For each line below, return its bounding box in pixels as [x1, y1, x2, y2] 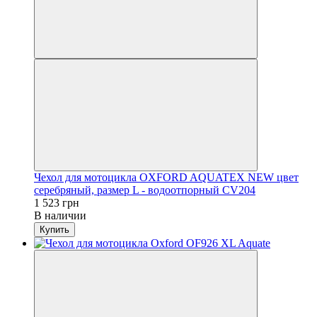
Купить [40, 224, 69, 235]
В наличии [34, 209, 86, 221]
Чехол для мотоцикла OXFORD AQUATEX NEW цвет [34, 171, 299, 183]
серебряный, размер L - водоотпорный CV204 [34, 183, 255, 196]
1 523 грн [34, 196, 79, 209]
